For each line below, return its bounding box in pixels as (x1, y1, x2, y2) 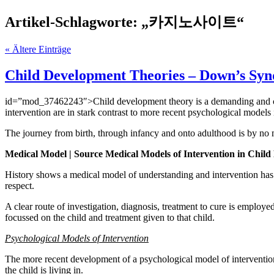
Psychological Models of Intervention (5, 232, 149, 243)
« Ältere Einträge (5, 43, 71, 54)
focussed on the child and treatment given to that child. (5, 212, 215, 223)
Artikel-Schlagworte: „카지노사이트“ (5, 13, 244, 30)
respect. (5, 180, 34, 191)
